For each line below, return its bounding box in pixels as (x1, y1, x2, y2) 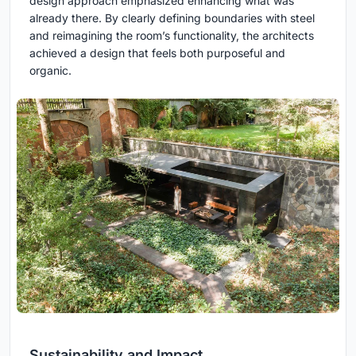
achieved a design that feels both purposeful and (29, 45, 285, 60)
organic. (29, 63, 72, 77)
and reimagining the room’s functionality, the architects (29, 28, 314, 42)
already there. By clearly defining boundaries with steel (29, 10, 315, 25)
